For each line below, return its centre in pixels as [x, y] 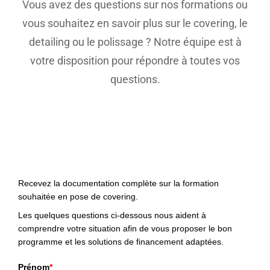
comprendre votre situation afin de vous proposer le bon [125, 229]
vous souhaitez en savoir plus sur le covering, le [135, 23]
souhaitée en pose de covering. [78, 196]
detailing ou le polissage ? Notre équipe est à [135, 42]
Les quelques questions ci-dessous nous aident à [112, 215]
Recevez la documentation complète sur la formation [118, 183]
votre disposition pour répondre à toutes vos [135, 61]
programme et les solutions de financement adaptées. [121, 242]
